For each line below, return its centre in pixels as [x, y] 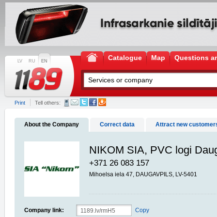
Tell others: [48, 103]
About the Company [52, 124]
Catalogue [125, 58]
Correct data [117, 124]
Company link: [44, 210]
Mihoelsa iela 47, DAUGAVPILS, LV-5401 [143, 174]
